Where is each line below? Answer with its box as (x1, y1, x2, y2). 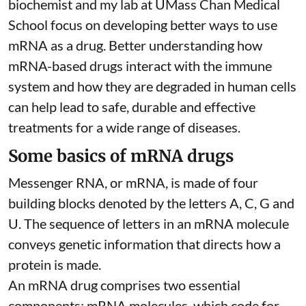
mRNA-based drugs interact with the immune (8, 57, 272, 74)
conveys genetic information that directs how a (8, 235, 281, 252)
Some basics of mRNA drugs (8, 145, 234, 167)
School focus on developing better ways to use (8, 16, 277, 33)
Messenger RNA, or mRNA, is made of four (8, 173, 258, 191)
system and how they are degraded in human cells (8, 77, 296, 94)
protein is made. (8, 255, 101, 273)
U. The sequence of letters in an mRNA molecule (8, 214, 289, 232)
